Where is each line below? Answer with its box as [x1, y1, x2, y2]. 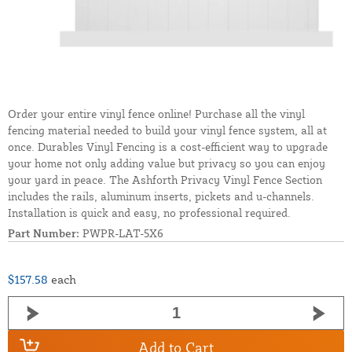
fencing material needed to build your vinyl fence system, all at [8, 123, 327, 137]
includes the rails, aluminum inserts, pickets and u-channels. [8, 189, 314, 203]
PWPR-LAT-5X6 [79, 226, 163, 240]
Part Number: [8, 226, 79, 240]
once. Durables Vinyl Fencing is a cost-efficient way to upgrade [8, 140, 328, 154]
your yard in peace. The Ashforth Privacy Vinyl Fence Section [8, 173, 322, 187]
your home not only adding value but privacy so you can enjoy [8, 156, 325, 170]
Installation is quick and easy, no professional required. [8, 206, 291, 220]
